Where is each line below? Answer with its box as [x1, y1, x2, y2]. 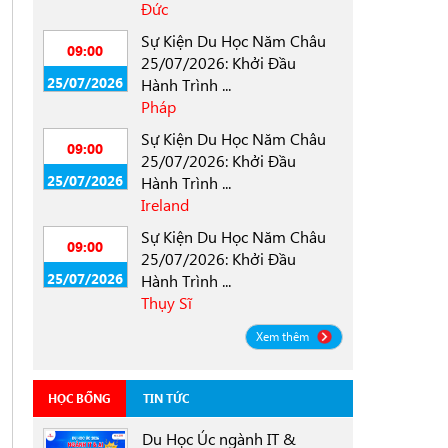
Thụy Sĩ [140, 292, 192, 313]
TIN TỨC [142, 390, 189, 406]
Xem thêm [255, 329, 312, 344]
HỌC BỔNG [47, 390, 111, 406]
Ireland [140, 194, 189, 215]
